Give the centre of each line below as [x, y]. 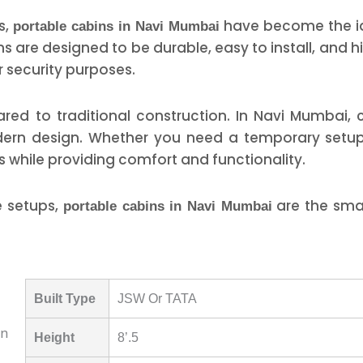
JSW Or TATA [157, 299]
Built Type [64, 299]
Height [54, 338]
